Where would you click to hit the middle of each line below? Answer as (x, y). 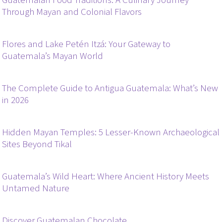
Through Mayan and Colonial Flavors (72, 12)
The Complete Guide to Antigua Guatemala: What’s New (110, 88)
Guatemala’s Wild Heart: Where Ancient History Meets (106, 176)
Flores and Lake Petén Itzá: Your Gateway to (86, 44)
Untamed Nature (36, 188)
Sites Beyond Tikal (37, 144)
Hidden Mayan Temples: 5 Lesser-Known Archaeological (111, 132)
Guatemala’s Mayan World (53, 56)
